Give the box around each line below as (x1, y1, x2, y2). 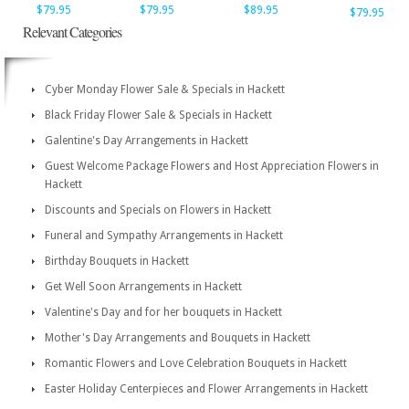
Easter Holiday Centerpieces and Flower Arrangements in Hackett (45, 383, 368, 395)
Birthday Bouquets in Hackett (45, 255, 189, 267)
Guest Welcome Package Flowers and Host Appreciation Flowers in (45, 160, 379, 173)
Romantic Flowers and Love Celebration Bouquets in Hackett (45, 357, 347, 370)
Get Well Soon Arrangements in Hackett (45, 280, 242, 293)
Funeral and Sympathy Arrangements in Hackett (45, 229, 283, 242)
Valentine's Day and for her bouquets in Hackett (45, 306, 282, 319)
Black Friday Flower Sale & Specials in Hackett (45, 109, 272, 121)
